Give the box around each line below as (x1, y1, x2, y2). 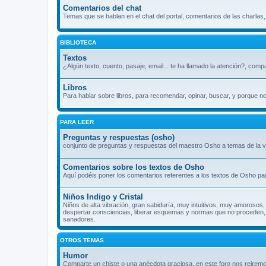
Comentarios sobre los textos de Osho (63, 162, 204, 172)
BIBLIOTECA (60, 39, 96, 46)
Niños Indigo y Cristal (63, 192, 143, 201)
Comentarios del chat (63, 3, 141, 12)
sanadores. (63, 215, 96, 223)
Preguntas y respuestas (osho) (63, 132, 175, 142)
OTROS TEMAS (60, 236, 104, 243)
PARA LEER (60, 118, 94, 125)
